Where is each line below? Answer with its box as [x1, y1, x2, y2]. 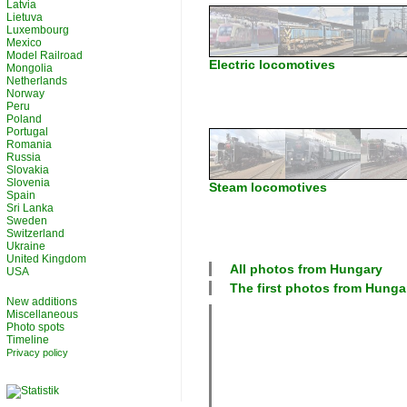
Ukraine [6, 240, 45, 253]
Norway [6, 87, 45, 100]
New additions [6, 295, 77, 308]
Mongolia [6, 62, 53, 74]
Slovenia [6, 176, 50, 189]
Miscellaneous [6, 308, 78, 321]
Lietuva [6, 11, 43, 24]
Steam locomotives [209, 180, 327, 194]
